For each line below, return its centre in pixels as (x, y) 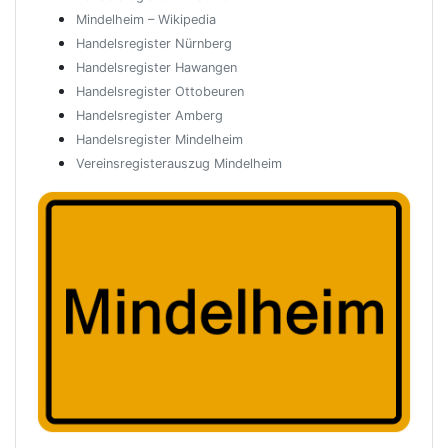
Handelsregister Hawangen (156, 67)
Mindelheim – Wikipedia (146, 19)
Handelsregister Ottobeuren (160, 91)
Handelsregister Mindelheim (159, 139)
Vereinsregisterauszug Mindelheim (179, 163)
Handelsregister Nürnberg (154, 43)
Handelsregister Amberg (149, 115)
